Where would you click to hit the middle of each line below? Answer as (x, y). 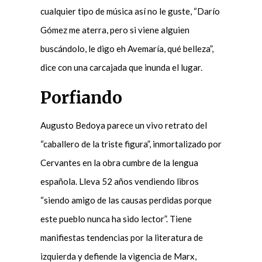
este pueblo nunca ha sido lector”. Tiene (116, 218)
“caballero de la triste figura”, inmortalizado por (131, 144)
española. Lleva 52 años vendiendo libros (119, 181)
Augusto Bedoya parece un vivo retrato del (123, 125)
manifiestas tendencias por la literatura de (121, 237)
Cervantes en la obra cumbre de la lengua (119, 162)
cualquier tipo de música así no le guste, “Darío (130, 11)
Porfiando (81, 97)
